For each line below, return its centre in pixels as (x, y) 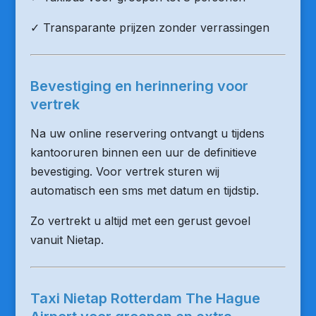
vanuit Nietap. (67, 240)
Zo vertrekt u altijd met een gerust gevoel (140, 221)
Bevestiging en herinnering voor (139, 86)
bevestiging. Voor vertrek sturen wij (124, 171)
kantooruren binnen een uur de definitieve (143, 152)
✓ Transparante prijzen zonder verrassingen (150, 28)
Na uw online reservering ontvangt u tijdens (147, 133)
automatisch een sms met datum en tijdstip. (144, 190)
